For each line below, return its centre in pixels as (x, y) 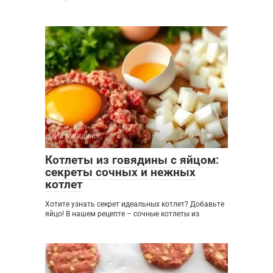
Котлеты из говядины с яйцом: (132, 160)
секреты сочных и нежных (120, 172)
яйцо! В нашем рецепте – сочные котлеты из (122, 214)
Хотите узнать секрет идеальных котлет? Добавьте (135, 204)
